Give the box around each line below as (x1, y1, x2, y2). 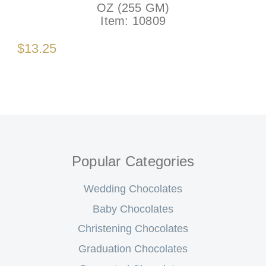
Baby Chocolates (93, 202, 173, 215)
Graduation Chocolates (78, 243, 188, 255)
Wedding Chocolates (84, 182, 182, 195)
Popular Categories (71, 153, 195, 169)
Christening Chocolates (78, 223, 188, 235)
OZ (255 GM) (96, 1, 170, 15)
